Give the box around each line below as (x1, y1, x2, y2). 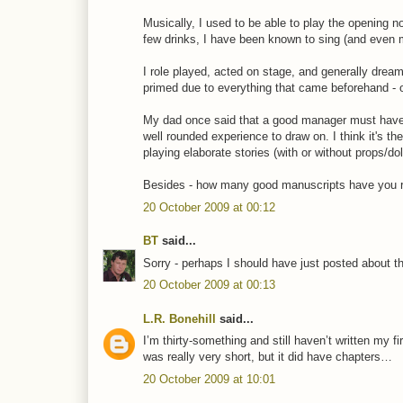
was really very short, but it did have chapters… (143, 350, 392, 364)
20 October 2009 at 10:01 (143, 372, 275, 386)
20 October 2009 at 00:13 (143, 278, 275, 292)
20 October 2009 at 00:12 (143, 200, 275, 214)
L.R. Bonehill (143, 311, 216, 326)
